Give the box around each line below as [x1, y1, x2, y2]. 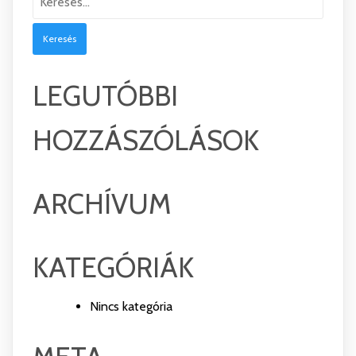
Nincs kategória [90, 298, 172, 314]
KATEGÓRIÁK [33, 250, 194, 284]
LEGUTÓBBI [33, 78, 178, 113]
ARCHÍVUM [33, 186, 171, 221]
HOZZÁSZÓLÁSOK [33, 122, 259, 157]
